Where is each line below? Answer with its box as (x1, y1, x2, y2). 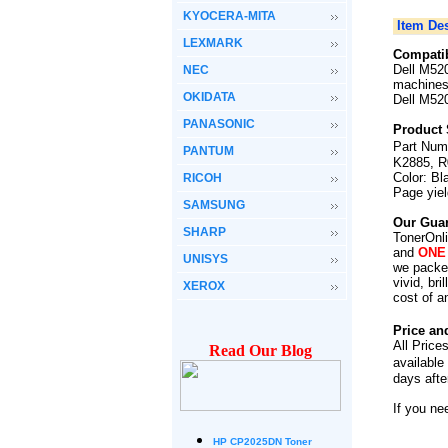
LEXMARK (183, 36, 243, 50)
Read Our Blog (209, 342, 312, 359)
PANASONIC (183, 117, 255, 131)
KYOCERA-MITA (183, 9, 276, 23)
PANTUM (183, 144, 234, 158)
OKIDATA (183, 90, 236, 104)
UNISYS (183, 252, 228, 266)
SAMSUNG (183, 198, 245, 212)
